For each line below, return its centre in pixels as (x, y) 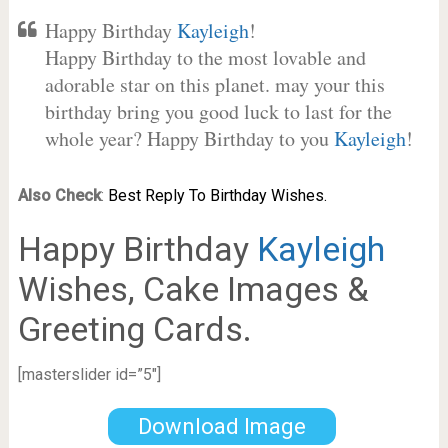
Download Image (221, 426)
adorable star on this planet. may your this (214, 84)
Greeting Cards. (134, 329)
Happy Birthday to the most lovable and (205, 57)
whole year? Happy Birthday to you (189, 138)
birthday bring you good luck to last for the (218, 111)
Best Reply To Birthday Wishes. (217, 195)
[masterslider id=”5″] (89, 374)
